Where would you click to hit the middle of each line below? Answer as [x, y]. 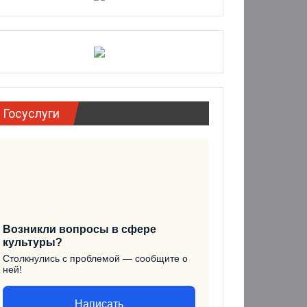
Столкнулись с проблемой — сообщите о [95, 259]
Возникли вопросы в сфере [79, 230]
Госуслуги [31, 114]
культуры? [33, 243]
